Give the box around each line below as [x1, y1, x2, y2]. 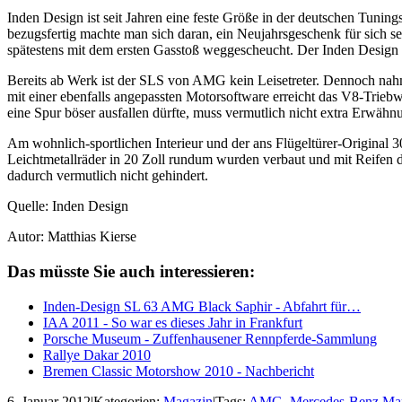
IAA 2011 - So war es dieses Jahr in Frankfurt [43, 314, 302, 330]
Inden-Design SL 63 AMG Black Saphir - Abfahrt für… [43, 298, 361, 314]
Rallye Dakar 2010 [43, 346, 151, 363]
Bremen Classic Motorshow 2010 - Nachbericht [43, 363, 314, 379]
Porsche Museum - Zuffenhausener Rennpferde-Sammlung [43, 330, 377, 346]
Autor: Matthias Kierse [7, 229, 136, 245]
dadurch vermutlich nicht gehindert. [7, 168, 208, 184]
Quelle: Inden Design [7, 198, 128, 214]
